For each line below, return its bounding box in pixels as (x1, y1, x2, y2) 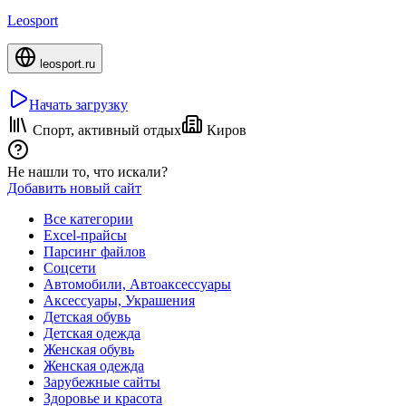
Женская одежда (43, 357, 144, 373)
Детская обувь (43, 308, 130, 324)
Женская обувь (43, 341, 134, 357)
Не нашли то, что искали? (7, 163, 168, 179)
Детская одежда (43, 324, 140, 341)
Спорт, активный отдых (29, 121, 181, 138)
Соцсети (43, 259, 96, 275)
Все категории (43, 210, 133, 227)
